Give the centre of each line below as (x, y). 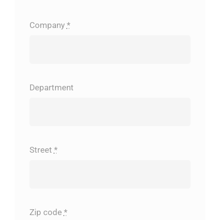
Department (51, 87)
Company (48, 25)
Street (41, 150)
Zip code (46, 212)
